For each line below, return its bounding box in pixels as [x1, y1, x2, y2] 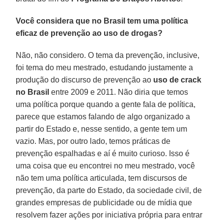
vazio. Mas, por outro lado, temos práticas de [16, 137, 171, 145]
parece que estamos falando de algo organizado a [16, 112, 191, 121]
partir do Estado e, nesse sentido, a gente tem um [16, 124, 188, 133]
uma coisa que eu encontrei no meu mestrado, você [16, 161, 195, 170]
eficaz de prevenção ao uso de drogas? [16, 28, 163, 37]
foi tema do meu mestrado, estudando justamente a [16, 63, 193, 72]
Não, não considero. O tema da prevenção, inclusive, [16, 51, 200, 59]
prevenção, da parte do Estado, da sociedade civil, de [16, 186, 202, 194]
